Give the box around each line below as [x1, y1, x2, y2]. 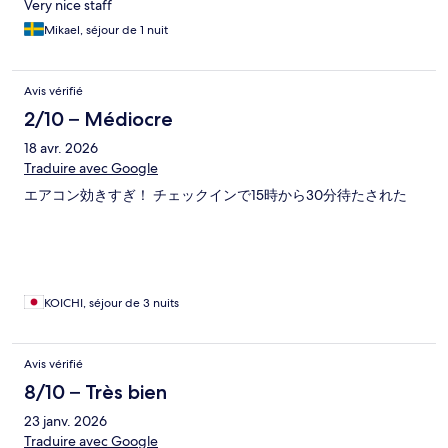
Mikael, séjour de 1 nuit [44, 21, 168, 38]
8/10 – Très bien [24, 379, 167, 404]
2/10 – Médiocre [24, 106, 173, 131]
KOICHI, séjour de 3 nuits [44, 294, 179, 311]
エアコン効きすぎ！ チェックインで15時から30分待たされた [24, 185, 407, 204]
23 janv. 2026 [24, 411, 107, 430]
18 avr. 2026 [24, 138, 98, 157]
